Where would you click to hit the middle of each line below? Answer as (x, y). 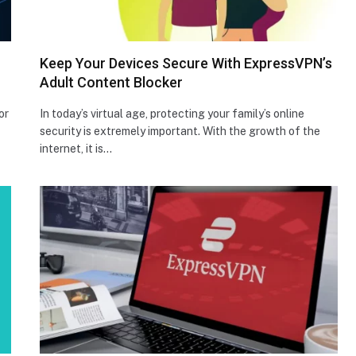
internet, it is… (76, 148)
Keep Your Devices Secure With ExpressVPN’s (186, 63)
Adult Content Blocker (111, 82)
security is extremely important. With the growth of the (180, 131)
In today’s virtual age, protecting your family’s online (172, 113)
